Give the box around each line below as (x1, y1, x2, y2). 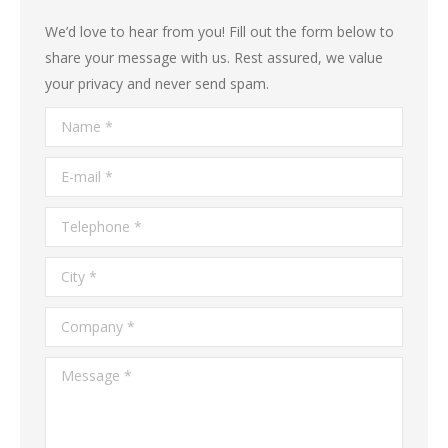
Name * (45, 110, 97, 130)
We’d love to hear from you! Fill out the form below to (45, 22, 394, 42)
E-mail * (45, 160, 97, 180)
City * (45, 260, 81, 280)
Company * (45, 310, 119, 330)
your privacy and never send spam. (45, 74, 269, 94)
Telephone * (45, 210, 126, 230)
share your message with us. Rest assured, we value (45, 48, 383, 68)
